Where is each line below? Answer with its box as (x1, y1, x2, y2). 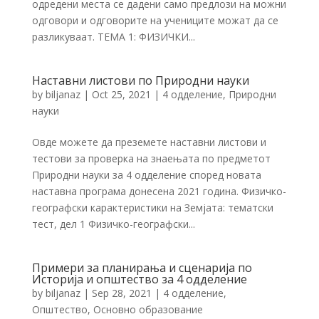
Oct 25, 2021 (91, 87, 151, 101)
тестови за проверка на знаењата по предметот (31, 151, 271, 165)
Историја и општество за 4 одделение (31, 271, 247, 287)
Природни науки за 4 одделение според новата (31, 167, 261, 182)
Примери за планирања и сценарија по (31, 259, 252, 276)
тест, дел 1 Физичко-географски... (31, 216, 195, 231)
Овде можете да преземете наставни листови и (31, 135, 266, 149)
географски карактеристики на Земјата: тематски (31, 200, 273, 214)
